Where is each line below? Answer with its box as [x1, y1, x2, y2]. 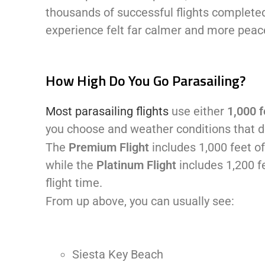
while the [46, 157, 97, 172]
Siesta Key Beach [72, 247, 164, 261]
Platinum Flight [96, 157, 177, 172]
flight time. [46, 175, 103, 190]
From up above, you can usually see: [46, 193, 235, 208]
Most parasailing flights [46, 104, 169, 118]
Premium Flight [69, 140, 150, 154]
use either [169, 104, 228, 118]
